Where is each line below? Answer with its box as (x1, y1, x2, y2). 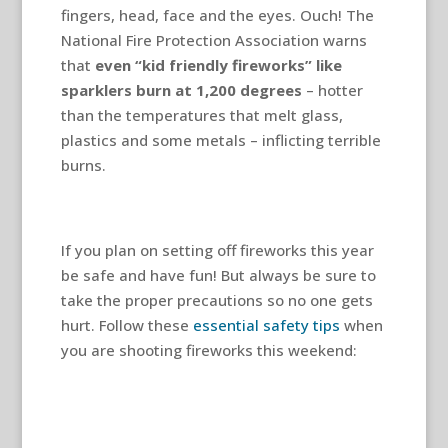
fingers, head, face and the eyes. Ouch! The (60, 4, 374, 25)
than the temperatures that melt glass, (60, 104, 343, 125)
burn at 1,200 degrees (135, 79, 302, 100)
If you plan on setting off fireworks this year (60, 239, 374, 260)
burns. (60, 154, 106, 175)
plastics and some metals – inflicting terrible (60, 129, 381, 150)
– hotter (301, 79, 363, 100)
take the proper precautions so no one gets (60, 289, 373, 310)
